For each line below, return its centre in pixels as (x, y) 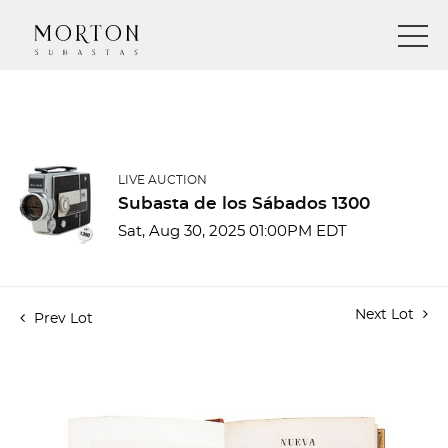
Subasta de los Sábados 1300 (244, 203)
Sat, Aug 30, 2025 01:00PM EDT (232, 231)
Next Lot (386, 315)
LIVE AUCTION (162, 180)
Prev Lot (61, 319)
